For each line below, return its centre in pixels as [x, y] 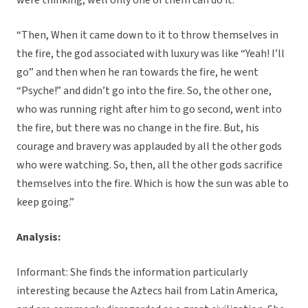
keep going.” [45, 202]
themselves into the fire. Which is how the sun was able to [153, 184]
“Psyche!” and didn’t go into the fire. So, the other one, [144, 91]
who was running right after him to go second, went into [149, 110]
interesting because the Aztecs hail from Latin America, [147, 291]
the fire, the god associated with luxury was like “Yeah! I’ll [151, 54]
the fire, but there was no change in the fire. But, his [138, 128]
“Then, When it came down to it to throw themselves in [147, 35]
